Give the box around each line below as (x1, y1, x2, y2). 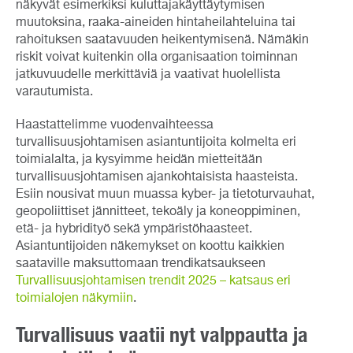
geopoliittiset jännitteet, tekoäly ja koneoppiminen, (16, 205, 300, 218)
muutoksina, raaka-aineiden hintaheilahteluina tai (16, 16, 295, 29)
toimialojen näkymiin (16, 292, 133, 305)
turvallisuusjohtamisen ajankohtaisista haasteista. (16, 170, 298, 184)
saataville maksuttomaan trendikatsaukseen (16, 257, 266, 270)
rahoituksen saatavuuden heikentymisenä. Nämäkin (16, 33, 309, 46)
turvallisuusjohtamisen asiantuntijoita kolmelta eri (16, 136, 296, 149)
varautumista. (16, 85, 93, 98)
